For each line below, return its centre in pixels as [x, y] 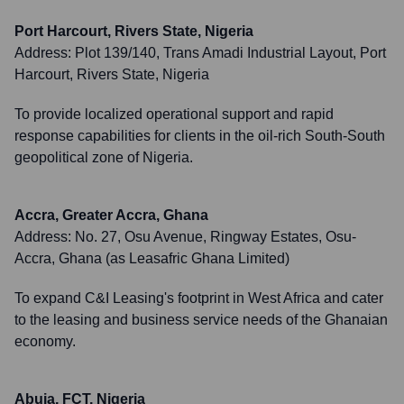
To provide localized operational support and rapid [174, 114]
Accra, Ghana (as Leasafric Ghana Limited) [152, 258]
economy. [45, 341]
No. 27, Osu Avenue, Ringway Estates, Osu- [216, 237]
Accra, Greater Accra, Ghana [111, 215]
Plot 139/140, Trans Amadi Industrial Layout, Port [230, 53]
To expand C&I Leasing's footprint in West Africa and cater [199, 298]
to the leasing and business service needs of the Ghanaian [201, 320]
